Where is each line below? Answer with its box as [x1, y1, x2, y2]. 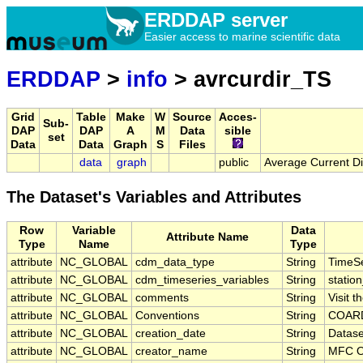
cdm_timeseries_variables [135, 274, 269, 287]
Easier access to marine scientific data [144, 30, 340, 43]
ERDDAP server [144, 9, 288, 31]
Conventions [135, 310, 199, 322]
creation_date [135, 327, 206, 340]
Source [173, 111, 211, 124]
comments [135, 292, 189, 305]
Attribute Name [165, 231, 249, 244]
